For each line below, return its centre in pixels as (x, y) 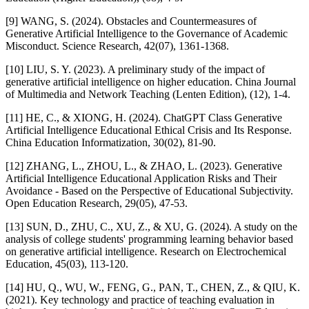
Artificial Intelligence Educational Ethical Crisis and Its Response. (149, 130)
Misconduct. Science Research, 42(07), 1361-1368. (117, 46)
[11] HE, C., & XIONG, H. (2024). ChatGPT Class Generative (144, 117)
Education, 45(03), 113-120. (67, 263)
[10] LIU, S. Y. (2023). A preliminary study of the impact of (135, 69)
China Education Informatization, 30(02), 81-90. (111, 142)
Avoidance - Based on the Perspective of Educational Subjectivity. (149, 190)
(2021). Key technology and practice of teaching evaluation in (140, 299)
